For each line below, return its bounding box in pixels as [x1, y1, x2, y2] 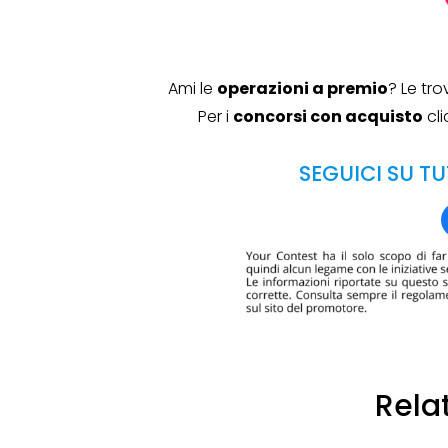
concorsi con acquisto [233, 105, 424, 129]
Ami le [167, 77, 217, 101]
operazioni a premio [216, 77, 388, 101]
